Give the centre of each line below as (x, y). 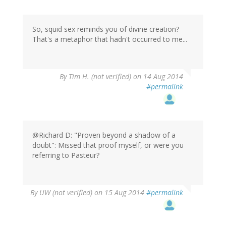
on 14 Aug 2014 (157, 76)
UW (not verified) (66, 192)
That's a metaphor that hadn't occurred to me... (110, 39)
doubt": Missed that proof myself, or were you (108, 145)
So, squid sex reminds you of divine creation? (106, 29)
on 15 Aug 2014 (119, 192)
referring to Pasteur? (66, 155)
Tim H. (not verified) (100, 76)
